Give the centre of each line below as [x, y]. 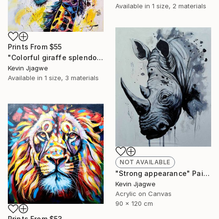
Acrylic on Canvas [143, 193]
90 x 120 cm [134, 203]
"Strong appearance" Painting [206, 173]
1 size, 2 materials [179, 6]
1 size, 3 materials [72, 78]
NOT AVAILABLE [145, 162]
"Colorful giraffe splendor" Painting [100, 58]
